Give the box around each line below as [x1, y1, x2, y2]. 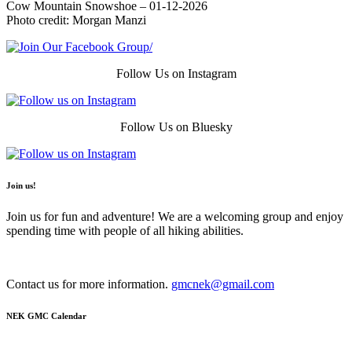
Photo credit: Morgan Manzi [6, 13, 146, 27]
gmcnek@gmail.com [171, 277, 274, 291]
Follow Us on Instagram [115, 66, 236, 80]
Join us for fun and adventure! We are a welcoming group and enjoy [6, 209, 343, 223]
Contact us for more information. [6, 277, 171, 291]
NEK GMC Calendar [6, 310, 86, 321]
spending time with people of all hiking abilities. [6, 223, 244, 237]
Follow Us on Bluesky [119, 119, 233, 134]
